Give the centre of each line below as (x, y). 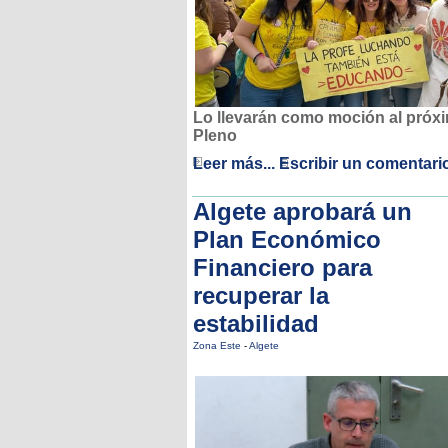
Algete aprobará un (302, 211)
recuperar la (261, 295)
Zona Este (218, 345)
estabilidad (256, 323)
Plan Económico (287, 239)
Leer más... (234, 164)
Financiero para (282, 267)
